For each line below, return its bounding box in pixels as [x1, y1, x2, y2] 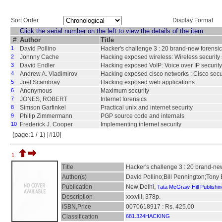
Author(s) [62, 173, 87, 180]
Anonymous [20, 87, 52, 94]
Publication [62, 183, 92, 190]
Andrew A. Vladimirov [20, 70, 77, 77]
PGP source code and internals [101, 112, 184, 119]
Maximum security [101, 87, 149, 94]
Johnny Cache [20, 54, 59, 60]
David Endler [20, 62, 55, 69]
